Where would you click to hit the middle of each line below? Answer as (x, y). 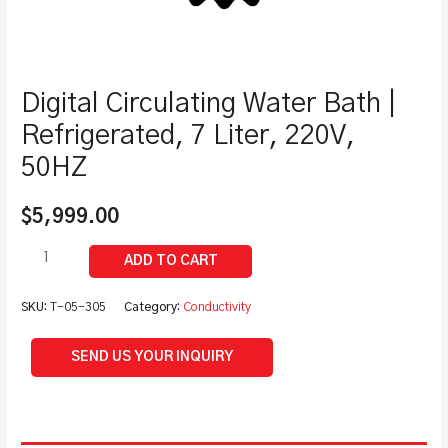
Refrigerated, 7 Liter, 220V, (188, 136)
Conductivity (217, 307)
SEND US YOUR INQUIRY (152, 356)
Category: (154, 307)
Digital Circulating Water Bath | (209, 104)
